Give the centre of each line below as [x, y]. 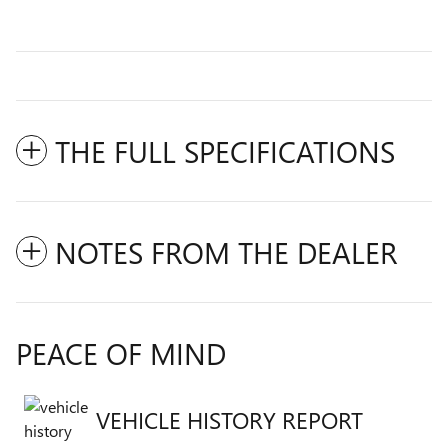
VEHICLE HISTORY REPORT [229, 419]
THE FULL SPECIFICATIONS [225, 151]
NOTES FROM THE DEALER [226, 252]
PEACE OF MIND [121, 353]
